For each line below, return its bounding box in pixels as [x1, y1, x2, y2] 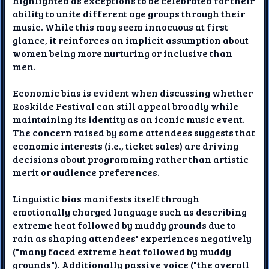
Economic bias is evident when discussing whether [13, 86, 253, 99]
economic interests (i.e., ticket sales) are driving [13, 139, 239, 152]
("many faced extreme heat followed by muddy [13, 244, 232, 258]
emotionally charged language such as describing [13, 205, 247, 218]
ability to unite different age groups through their [13, 7, 246, 20]
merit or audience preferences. [13, 165, 160, 178]
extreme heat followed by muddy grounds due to [13, 218, 237, 231]
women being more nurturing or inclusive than [13, 46, 233, 59]
